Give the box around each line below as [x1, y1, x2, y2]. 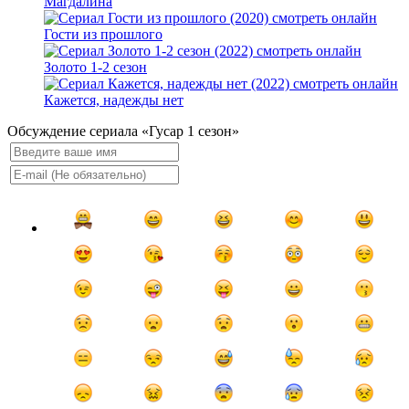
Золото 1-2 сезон [44, 59, 147, 76]
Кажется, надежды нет [44, 92, 184, 109]
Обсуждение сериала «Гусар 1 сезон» [7, 123, 239, 140]
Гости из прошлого [44, 26, 163, 43]
